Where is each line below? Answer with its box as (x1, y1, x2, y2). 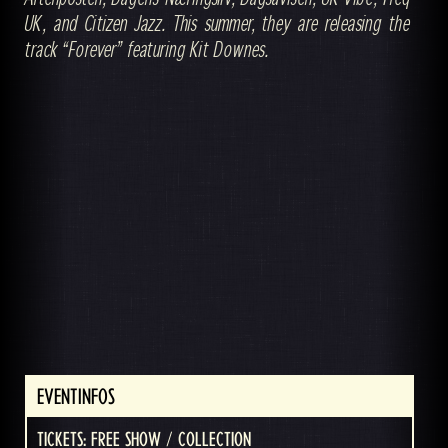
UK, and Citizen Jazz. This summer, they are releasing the (25, 10, 410, 35)
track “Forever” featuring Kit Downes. (25, 36, 269, 61)
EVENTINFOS (37, 385, 115, 408)
